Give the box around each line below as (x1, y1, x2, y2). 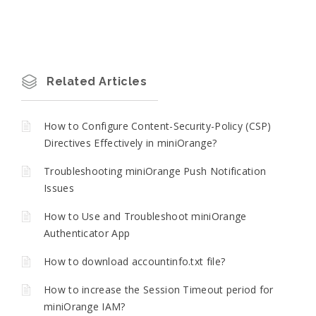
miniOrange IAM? (44, 299, 126, 313)
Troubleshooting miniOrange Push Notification (44, 164, 267, 178)
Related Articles (47, 74, 147, 88)
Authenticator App (44, 226, 130, 240)
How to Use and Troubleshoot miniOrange (44, 209, 247, 223)
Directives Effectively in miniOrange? (44, 135, 217, 150)
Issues (44, 181, 74, 195)
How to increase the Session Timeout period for (44, 282, 274, 296)
